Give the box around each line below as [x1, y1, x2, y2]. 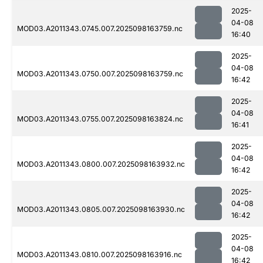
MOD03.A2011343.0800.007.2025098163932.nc [17, 160, 185, 169]
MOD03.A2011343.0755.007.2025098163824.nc [17, 114, 183, 124]
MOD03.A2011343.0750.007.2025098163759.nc [17, 69, 183, 79]
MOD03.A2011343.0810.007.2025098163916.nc [17, 250, 182, 259]
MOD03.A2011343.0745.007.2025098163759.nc [17, 24, 183, 33]
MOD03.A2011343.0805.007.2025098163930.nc [17, 205, 185, 214]
